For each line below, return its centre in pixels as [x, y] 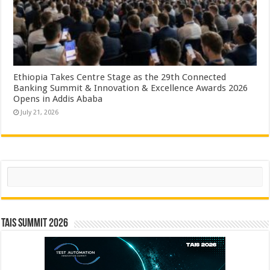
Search [19, 171]
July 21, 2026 [40, 112]
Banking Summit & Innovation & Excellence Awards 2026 [131, 88]
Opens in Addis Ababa [58, 99]
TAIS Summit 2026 [35, 223]
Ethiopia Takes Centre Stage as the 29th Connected [120, 77]
